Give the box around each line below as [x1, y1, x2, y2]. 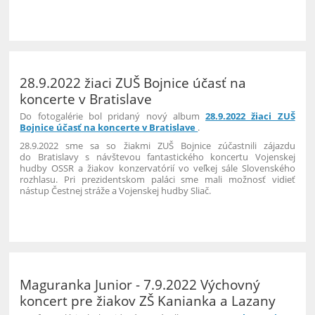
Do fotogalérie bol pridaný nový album [20, 110, 206, 123]
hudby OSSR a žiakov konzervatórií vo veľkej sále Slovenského [20, 162, 295, 175]
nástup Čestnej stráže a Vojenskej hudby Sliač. [20, 184, 212, 198]
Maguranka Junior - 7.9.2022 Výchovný [20, 275, 261, 293]
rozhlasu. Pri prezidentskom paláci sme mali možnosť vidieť [20, 173, 295, 186]
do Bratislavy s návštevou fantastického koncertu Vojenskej [20, 150, 295, 164]
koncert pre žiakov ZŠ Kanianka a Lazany [20, 291, 276, 309]
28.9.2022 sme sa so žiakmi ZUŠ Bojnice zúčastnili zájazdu [20, 139, 295, 153]
